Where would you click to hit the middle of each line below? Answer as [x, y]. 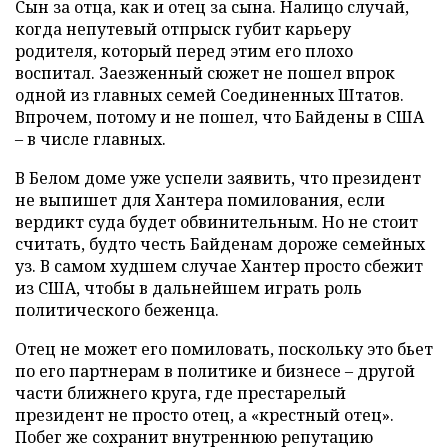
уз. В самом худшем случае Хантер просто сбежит [219, 265]
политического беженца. [117, 309]
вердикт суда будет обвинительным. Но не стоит [216, 221]
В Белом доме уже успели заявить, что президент [218, 177]
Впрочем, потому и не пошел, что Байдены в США [219, 116]
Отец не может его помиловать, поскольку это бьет [224, 348]
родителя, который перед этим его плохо [184, 50]
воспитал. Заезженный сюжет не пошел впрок [205, 72]
